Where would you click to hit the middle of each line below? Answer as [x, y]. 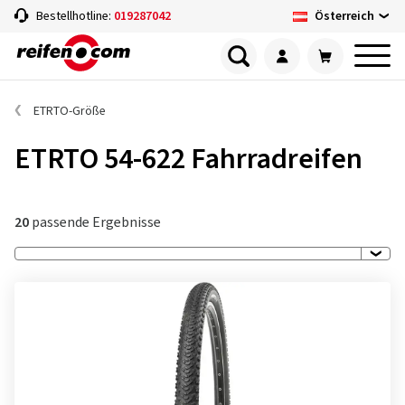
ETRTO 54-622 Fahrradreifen [188, 159]
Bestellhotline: [75, 16]
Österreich [344, 16]
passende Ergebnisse [95, 222]
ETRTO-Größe [70, 111]
